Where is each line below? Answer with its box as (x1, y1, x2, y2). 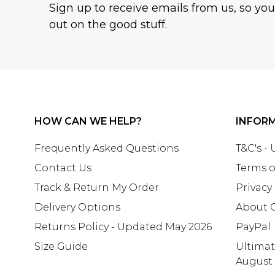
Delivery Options (34, 201, 120, 213)
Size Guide (34, 240, 88, 252)
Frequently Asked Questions (34, 142, 179, 154)
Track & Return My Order (34, 181, 159, 193)
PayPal (236, 220, 271, 233)
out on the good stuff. (49, 17, 167, 31)
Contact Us (34, 161, 91, 174)
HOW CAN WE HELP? (34, 115, 142, 127)
